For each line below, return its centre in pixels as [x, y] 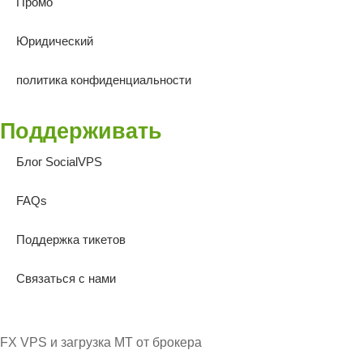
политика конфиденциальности [104, 79]
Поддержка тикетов [71, 239]
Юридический [55, 41]
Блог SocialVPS [59, 161]
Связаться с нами [66, 278]
